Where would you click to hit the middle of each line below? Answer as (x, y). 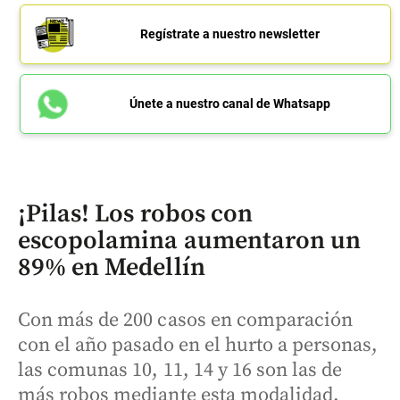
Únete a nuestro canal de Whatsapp (229, 104)
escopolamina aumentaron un (190, 241)
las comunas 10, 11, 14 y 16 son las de (180, 371)
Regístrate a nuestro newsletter (229, 34)
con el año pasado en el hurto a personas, (198, 346)
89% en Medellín (112, 268)
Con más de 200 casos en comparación (186, 321)
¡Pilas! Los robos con (135, 214)
